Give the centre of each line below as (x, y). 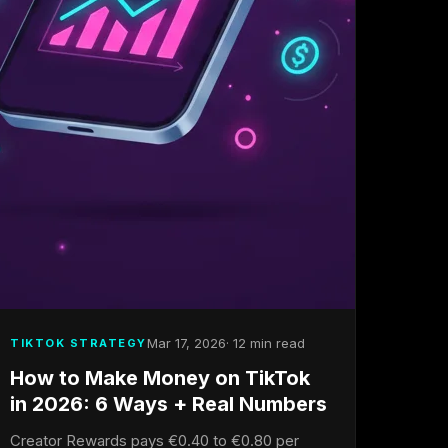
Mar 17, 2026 (186, 343)
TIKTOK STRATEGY (78, 342)
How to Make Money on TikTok (160, 378)
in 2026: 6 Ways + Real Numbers (169, 404)
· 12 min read (265, 343)
